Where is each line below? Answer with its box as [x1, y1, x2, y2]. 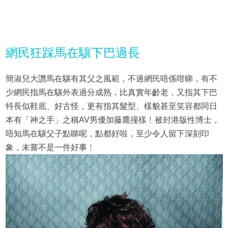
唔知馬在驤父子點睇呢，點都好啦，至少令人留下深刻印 [5, 129, 209, 138]
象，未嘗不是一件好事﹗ [5, 142, 95, 152]
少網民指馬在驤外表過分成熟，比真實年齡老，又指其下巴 [5, 88, 217, 97]
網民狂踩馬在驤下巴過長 [5, 45, 140, 60]
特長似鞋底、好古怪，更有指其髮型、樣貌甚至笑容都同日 [5, 101, 217, 110]
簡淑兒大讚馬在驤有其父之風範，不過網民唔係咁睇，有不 [5, 74, 217, 83]
